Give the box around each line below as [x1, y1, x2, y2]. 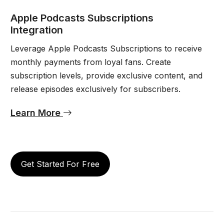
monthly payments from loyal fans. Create [10, 56, 171, 67]
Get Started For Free [20, 158, 99, 169]
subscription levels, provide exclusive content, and [10, 70, 202, 80]
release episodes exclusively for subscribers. [10, 83, 180, 94]
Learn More [10, 107, 63, 118]
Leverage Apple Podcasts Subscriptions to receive [10, 43, 202, 53]
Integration [10, 23, 63, 36]
